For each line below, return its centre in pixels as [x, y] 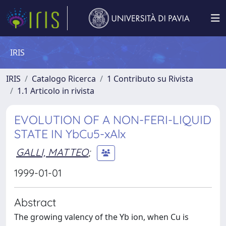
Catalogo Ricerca [64, 79]
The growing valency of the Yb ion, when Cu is [101, 217]
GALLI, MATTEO [52, 152]
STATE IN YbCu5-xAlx [70, 134]
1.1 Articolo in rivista [56, 91]
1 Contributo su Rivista [150, 79]
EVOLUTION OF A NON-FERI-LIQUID [113, 120]
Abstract [35, 202]
